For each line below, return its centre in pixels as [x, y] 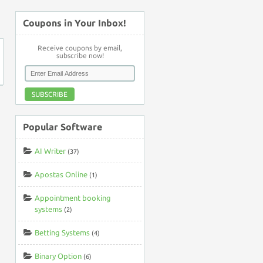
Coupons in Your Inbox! [75, 23]
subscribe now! [80, 55]
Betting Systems [62, 232]
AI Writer [50, 151]
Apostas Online [61, 174]
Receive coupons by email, [80, 48]
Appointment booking [73, 198]
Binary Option [58, 256]
